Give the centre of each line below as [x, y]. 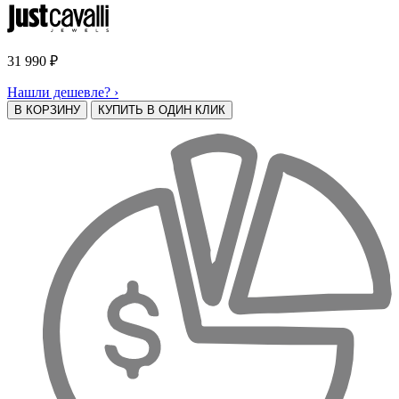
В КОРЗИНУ [47, 110]
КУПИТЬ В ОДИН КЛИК [162, 110]
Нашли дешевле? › [63, 92]
